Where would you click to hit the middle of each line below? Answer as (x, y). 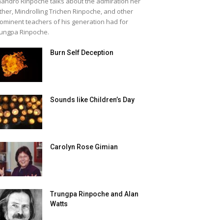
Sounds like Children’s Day (92, 100)
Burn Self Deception (82, 53)
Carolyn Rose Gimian (84, 147)
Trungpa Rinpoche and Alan (94, 194)
